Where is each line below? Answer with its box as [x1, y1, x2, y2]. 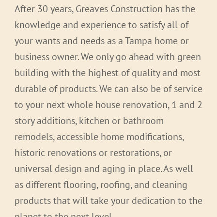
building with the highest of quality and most [15, 66, 201, 79]
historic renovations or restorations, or [15, 146, 172, 159]
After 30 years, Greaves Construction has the [15, 2, 195, 15]
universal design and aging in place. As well [15, 162, 193, 175]
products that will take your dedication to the [15, 194, 202, 207]
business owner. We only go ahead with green [15, 50, 201, 63]
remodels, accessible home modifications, [15, 130, 184, 143]
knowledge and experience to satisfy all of [15, 18, 188, 31]
